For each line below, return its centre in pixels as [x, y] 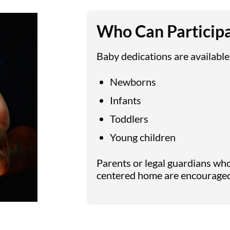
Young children [143, 137]
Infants [126, 100]
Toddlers [129, 118]
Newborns [133, 81]
